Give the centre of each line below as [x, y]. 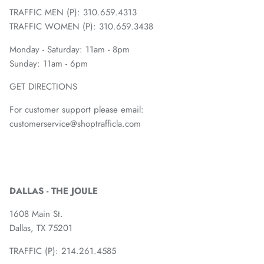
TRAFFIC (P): [35, 251]
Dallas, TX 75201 [41, 228]
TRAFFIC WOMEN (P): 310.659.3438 [81, 27]
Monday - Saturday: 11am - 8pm [71, 49]
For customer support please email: [77, 110]
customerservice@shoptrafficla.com [75, 124]
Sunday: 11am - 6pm [49, 64]
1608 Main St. [36, 214]
